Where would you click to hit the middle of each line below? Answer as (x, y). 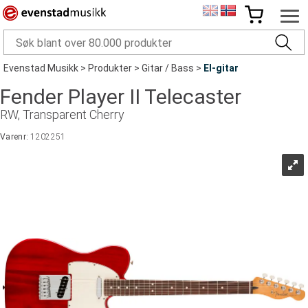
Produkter (110, 68)
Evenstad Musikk (41, 68)
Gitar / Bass (168, 68)
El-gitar (221, 68)
